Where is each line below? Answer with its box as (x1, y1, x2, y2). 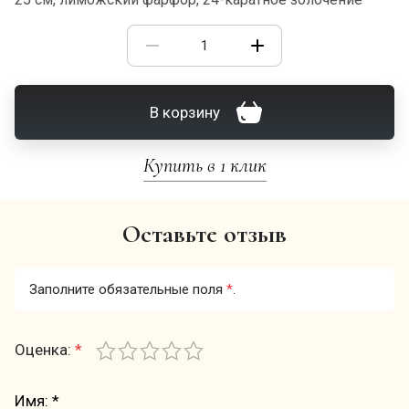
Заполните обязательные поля (29, 281, 226, 299)
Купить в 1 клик (142, 153, 267, 178)
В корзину (150, 103, 220, 122)
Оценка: (15, 341, 75, 360)
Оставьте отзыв (122, 218, 287, 250)
